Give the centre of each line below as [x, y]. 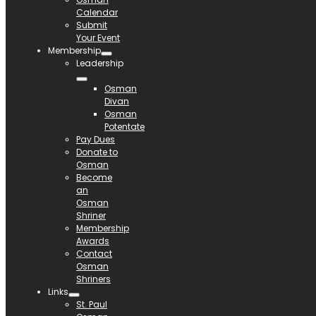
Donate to [97, 152]
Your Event [98, 37]
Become [94, 177]
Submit [92, 25]
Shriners [93, 279]
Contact [94, 253]
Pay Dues [96, 139]
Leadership [100, 63]
